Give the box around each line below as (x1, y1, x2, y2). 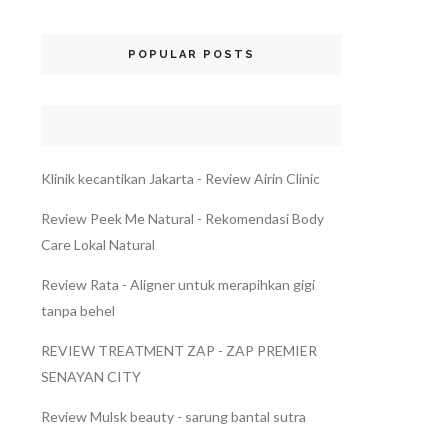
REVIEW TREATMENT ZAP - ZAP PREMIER (41, 342, 317, 360)
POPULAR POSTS (127, 48, 255, 62)
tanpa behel (41, 302, 115, 320)
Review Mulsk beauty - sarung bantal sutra (41, 408, 306, 426)
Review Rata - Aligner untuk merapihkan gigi (41, 276, 315, 294)
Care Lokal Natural (41, 236, 155, 254)
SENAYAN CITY (41, 368, 141, 386)
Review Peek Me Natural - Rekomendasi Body (41, 210, 324, 228)
